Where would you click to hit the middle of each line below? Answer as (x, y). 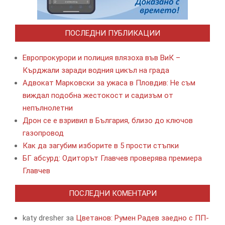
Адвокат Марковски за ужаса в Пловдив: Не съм (109, 83)
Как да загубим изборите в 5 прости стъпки (101, 145)
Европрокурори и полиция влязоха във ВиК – (101, 58)
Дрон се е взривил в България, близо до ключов (108, 120)
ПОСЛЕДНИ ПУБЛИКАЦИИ (113, 33)
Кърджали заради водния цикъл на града (96, 70)
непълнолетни (48, 108)
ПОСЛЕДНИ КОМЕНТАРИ (113, 193)
